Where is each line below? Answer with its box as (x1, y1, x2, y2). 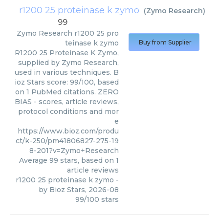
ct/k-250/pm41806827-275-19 (16, 136, 119, 145)
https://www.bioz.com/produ (18, 126, 119, 135)
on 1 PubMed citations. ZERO (15, 87, 119, 96)
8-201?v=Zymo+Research (29, 146, 119, 155)
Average (19, 155, 49, 165)
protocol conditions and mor (18, 107, 119, 116)
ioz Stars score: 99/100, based (15, 77, 119, 87)
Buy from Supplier (139, 38, 192, 46)
